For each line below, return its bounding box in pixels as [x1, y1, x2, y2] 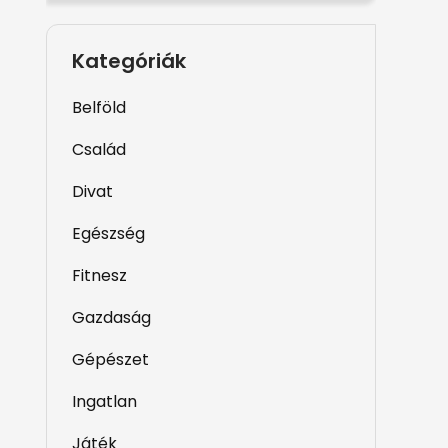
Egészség [72, 222, 145, 245]
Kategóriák [72, 47, 186, 75]
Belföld [72, 96, 126, 119]
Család [72, 138, 126, 161]
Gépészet [72, 348, 149, 371]
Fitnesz [72, 264, 127, 287]
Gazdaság [72, 306, 151, 329]
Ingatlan [72, 390, 137, 413]
